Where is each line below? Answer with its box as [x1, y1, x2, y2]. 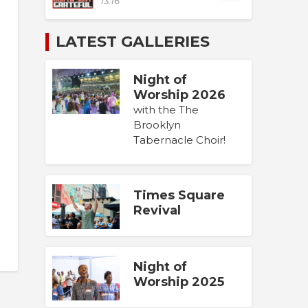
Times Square [133, 187, 225, 203]
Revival [133, 202, 181, 218]
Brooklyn [133, 118, 181, 132]
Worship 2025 [133, 274, 224, 289]
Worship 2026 [133, 87, 225, 103]
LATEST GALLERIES [56, 32, 210, 51]
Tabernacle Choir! [133, 133, 225, 147]
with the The [133, 103, 199, 117]
